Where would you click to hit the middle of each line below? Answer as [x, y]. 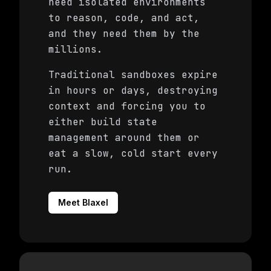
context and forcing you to [127, 106]
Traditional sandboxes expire [133, 75]
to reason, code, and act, [124, 18]
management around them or [124, 138]
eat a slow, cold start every [133, 153]
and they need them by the [124, 34]
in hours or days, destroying [133, 90]
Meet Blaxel [83, 202]
